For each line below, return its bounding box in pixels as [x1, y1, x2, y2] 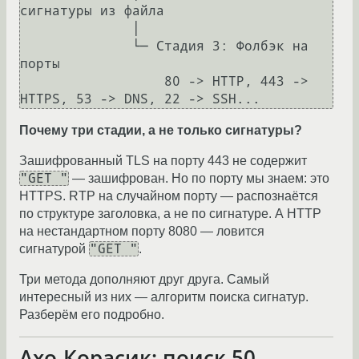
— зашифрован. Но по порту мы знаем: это [69, 171, 329, 185]
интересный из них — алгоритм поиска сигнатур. [19, 289, 309, 304]
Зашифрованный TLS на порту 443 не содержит [19, 153, 307, 167]
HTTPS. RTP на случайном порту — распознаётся [19, 188, 318, 203]
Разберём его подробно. [19, 307, 164, 321]
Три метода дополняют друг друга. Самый [19, 272, 269, 286]
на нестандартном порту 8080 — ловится [19, 224, 264, 238]
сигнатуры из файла [20, 2, 164, 18]
